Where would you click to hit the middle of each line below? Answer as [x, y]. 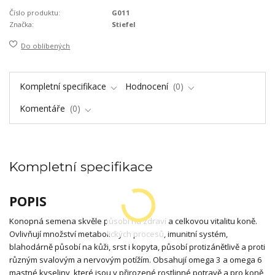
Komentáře [43, 109]
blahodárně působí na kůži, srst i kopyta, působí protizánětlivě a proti [137, 246]
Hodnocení [148, 86]
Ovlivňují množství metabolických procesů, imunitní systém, [118, 234]
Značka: [21, 25]
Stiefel [124, 25]
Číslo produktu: [35, 13]
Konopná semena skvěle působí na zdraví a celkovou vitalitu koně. [133, 221]
